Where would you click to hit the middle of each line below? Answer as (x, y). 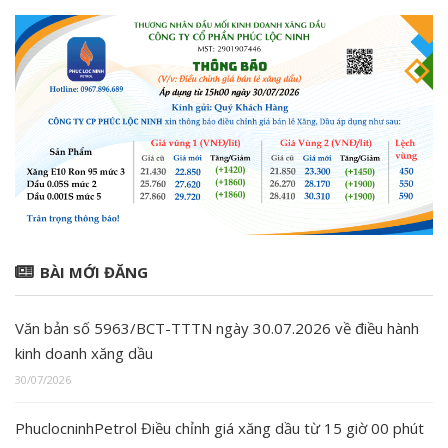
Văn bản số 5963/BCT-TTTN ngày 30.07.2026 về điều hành (217, 328)
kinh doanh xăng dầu (84, 353)
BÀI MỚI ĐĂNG (94, 272)
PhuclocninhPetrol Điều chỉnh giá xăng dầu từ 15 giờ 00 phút (219, 428)
